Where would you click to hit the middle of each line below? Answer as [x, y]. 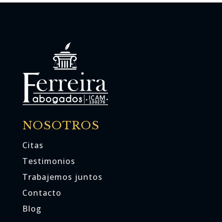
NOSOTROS [61, 126]
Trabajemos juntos [62, 177]
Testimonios [49, 161]
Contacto [42, 193]
